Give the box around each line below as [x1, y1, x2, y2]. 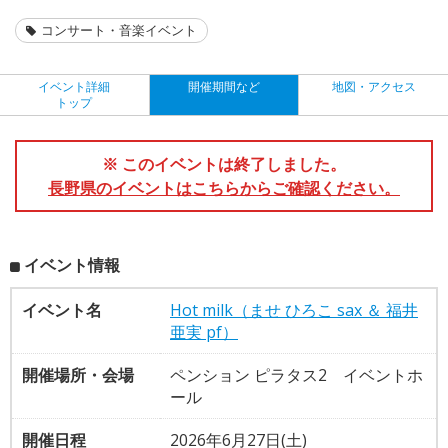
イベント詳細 [38, 77, 111, 95]
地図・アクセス [331, 77, 416, 95]
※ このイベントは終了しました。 [102, 152, 346, 175]
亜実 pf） [170, 320, 238, 343]
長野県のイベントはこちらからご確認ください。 [48, 176, 400, 199]
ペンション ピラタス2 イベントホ [170, 363, 423, 386]
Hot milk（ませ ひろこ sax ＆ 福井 [170, 298, 418, 321]
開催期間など [188, 77, 260, 95]
